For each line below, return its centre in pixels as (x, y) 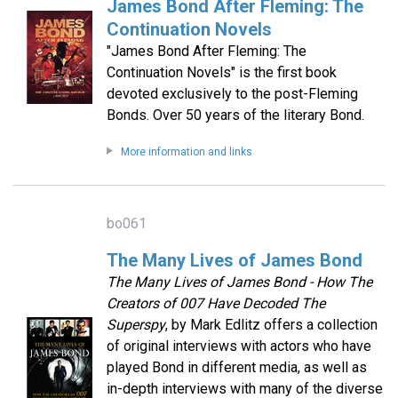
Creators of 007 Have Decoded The (215, 304)
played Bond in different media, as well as (236, 368)
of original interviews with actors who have (239, 346)
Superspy (135, 325)
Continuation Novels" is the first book (221, 73)
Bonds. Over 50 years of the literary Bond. (235, 115)
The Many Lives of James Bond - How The (239, 283)
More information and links (186, 152)
